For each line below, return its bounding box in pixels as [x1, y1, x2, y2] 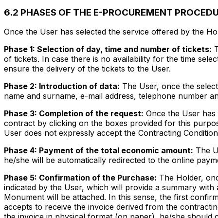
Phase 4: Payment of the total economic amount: [4, 145, 193, 156]
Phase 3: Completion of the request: [4, 109, 144, 119]
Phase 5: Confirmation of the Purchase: [4, 173, 157, 183]
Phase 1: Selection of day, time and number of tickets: [4, 44, 212, 54]
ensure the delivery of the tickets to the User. [4, 64, 171, 74]
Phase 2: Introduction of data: [4, 81, 120, 91]
